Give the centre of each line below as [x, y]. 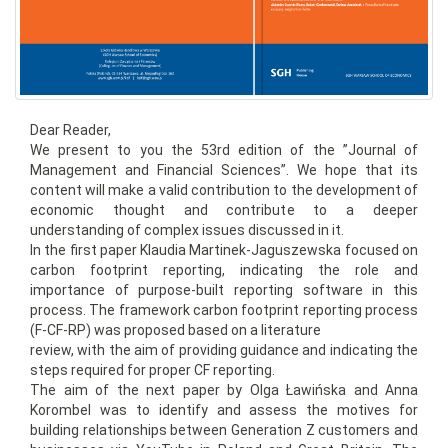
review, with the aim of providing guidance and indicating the [224, 350]
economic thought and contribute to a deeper [224, 210]
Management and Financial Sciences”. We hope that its [224, 170]
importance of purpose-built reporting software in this [224, 290]
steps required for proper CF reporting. [152, 370]
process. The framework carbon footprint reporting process [224, 310]
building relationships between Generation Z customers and [224, 430]
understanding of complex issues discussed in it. [187, 230]
